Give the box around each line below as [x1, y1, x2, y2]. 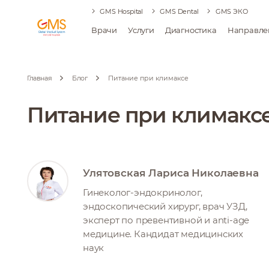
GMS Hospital [100, 7, 144, 16]
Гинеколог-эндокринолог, [83, 187, 202, 198]
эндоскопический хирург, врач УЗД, [83, 201, 247, 212]
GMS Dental [160, 7, 199, 16]
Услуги [128, 25, 154, 35]
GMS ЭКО [215, 7, 248, 16]
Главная [27, 74, 52, 82]
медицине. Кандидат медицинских [83, 228, 244, 240]
